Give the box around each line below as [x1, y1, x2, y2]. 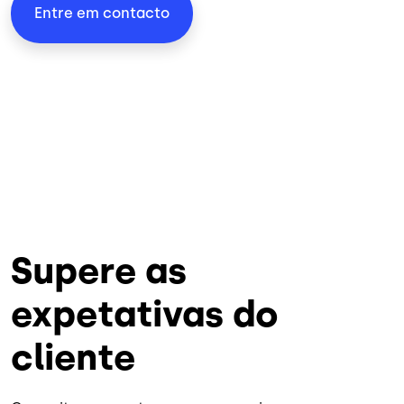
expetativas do [11, 292, 279, 336]
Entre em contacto [34, 5, 170, 23]
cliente [11, 335, 135, 380]
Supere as [11, 249, 187, 293]
